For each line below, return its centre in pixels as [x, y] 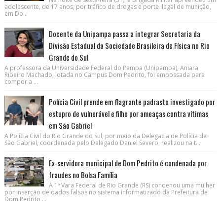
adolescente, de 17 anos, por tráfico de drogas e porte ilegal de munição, [108, 6]
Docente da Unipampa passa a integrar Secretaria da [124, 33]
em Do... [16, 13]
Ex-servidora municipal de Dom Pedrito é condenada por [128, 163]
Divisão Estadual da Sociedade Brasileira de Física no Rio [129, 45]
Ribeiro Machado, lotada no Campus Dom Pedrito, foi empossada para [104, 74]
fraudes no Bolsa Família [83, 174]
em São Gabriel [70, 125]
